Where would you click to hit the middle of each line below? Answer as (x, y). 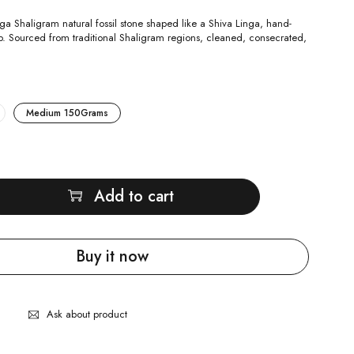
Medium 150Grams (68, 113)
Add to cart (134, 196)
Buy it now (112, 256)
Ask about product (87, 314)
